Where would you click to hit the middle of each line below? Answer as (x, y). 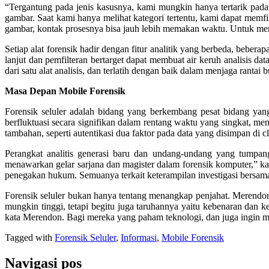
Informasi (139, 237)
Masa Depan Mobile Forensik (65, 91)
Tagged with (30, 237)
